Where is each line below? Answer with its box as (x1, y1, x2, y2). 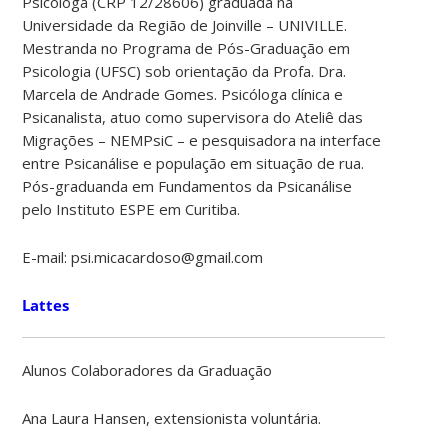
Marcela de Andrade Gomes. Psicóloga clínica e (22, 83, 344, 104)
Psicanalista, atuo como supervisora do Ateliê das (22, 106, 364, 127)
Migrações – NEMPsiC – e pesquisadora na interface (22, 129, 382, 150)
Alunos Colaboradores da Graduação (22, 359, 273, 380)
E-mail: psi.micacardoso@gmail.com (22, 246, 264, 267)
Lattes (22, 294, 70, 315)
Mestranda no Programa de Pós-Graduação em (22, 37, 351, 58)
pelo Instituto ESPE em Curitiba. (22, 198, 241, 219)
